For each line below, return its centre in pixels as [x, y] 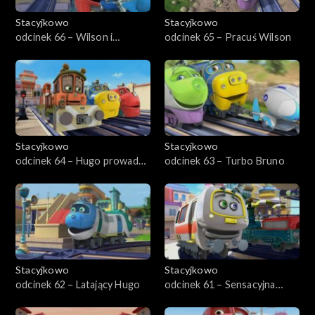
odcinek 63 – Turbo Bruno [225, 161]
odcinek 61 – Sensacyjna [220, 285]
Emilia [178, 300]
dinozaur [36, 52]
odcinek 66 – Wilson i [64, 37]
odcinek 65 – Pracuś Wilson [228, 37]
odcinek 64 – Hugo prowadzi [81, 161]
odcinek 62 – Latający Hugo [78, 285]
